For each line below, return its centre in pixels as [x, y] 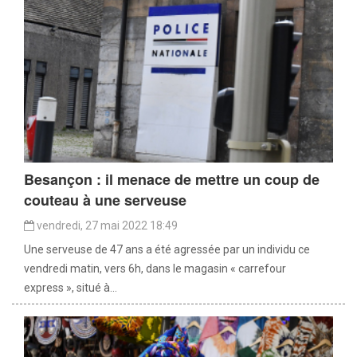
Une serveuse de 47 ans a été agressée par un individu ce [167, 249]
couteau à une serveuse [105, 200]
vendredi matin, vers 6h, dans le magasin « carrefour [155, 268]
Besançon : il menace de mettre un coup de [172, 179]
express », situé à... [71, 287]
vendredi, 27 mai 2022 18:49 [106, 225]
